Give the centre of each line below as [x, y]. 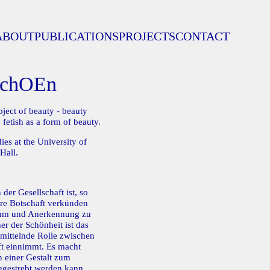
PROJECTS [147, 36]
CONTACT [202, 36]
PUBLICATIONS [76, 36]
